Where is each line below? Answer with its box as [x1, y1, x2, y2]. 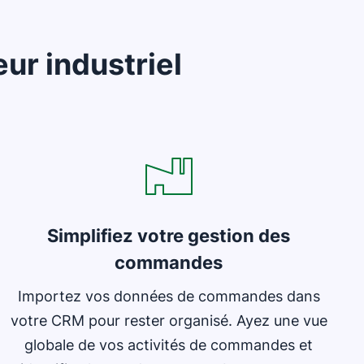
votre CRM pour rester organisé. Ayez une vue [10, 312, 327, 329]
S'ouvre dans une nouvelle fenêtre [5, 114, 214, 130]
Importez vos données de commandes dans [17, 288, 320, 305]
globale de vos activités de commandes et [24, 336, 314, 353]
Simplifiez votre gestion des [47, 225, 291, 246]
